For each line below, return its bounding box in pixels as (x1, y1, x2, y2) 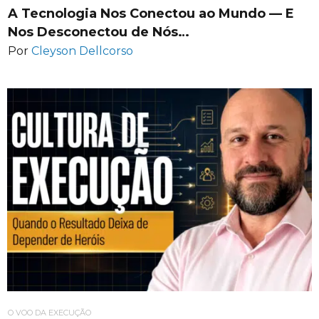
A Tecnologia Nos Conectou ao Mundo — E (8, 6, 294, 22)
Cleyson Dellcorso (31, 43, 133, 58)
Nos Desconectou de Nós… (8, 24, 189, 41)
